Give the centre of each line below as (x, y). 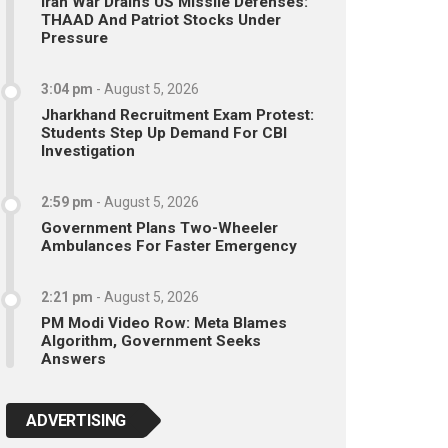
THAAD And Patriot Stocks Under (161, 19)
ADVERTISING (76, 420)
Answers (73, 358)
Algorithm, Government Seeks (151, 340)
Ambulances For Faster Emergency (169, 245)
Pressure (74, 37)
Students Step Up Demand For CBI (164, 132)
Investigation (88, 150)
